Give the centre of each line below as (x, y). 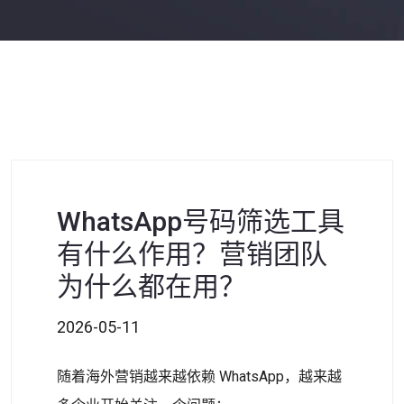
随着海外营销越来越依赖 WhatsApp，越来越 (199, 376)
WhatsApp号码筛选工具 (201, 221)
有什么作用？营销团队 (192, 254)
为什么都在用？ (151, 286)
